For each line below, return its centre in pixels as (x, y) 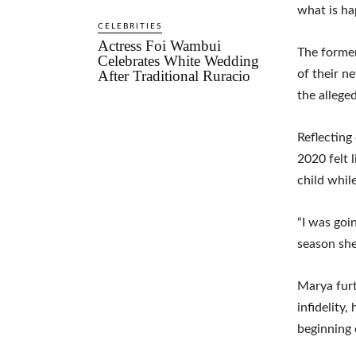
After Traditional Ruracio (174, 75)
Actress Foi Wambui (160, 45)
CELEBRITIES (130, 26)
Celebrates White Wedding (179, 60)
